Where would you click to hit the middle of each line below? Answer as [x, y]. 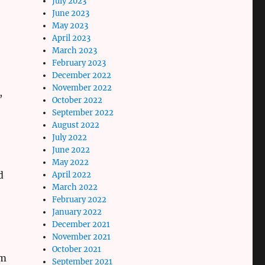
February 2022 [80, 199]
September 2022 [83, 112]
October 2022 [77, 100]
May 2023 [70, 25]
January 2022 [77, 212]
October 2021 [77, 249]
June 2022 [71, 150]
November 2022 [82, 88]
